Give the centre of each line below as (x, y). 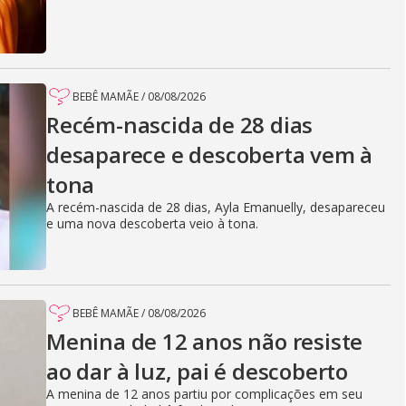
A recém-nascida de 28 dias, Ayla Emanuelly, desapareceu (216, 207)
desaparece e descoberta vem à (210, 154)
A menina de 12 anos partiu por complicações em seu (204, 393)
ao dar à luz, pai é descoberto (197, 371)
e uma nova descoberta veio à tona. (152, 223)
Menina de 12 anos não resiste (205, 341)
